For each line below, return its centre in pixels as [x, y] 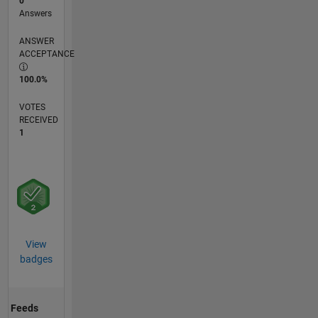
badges [36, 259]
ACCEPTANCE [46, 54]
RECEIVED [38, 120]
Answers [35, 14]
